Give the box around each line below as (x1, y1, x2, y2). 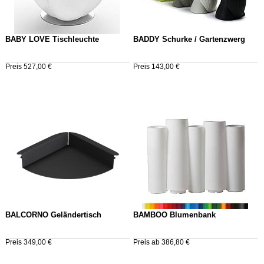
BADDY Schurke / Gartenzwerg (133, 35, 245, 44)
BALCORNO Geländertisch (5, 210, 101, 219)
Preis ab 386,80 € (133, 238, 190, 246)
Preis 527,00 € (5, 62, 52, 70)
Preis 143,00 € (133, 62, 180, 70)
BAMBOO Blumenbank (133, 210, 216, 219)
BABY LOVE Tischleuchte (5, 35, 99, 44)
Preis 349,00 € (5, 238, 52, 246)
